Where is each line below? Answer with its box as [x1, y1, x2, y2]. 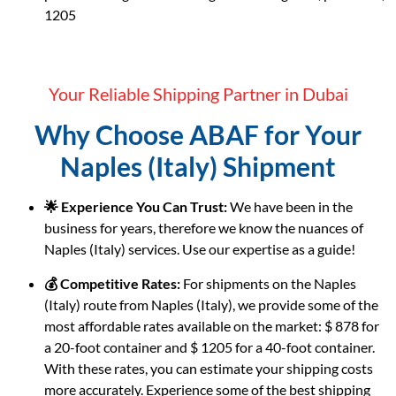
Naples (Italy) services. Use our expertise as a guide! [44, 240, 355, 258]
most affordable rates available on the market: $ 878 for [44, 317, 379, 335]
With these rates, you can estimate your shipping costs [44, 360, 373, 377]
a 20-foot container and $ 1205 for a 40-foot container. [44, 339, 375, 356]
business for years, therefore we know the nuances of [44, 219, 363, 237]
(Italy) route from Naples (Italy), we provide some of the [44, 296, 378, 314]
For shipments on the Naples [180, 275, 356, 293]
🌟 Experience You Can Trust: [44, 198, 227, 216]
